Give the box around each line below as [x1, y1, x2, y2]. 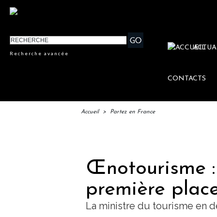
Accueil [81, 109, 99, 115]
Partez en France [110, 109, 155, 115]
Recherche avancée [10, 50, 69, 57]
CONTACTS [168, 75, 206, 83]
